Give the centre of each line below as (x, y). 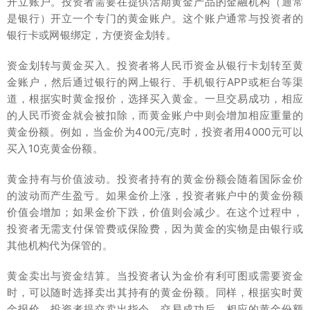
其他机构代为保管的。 (60, 245)
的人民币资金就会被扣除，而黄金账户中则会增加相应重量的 (155, 115)
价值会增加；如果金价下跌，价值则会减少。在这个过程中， (155, 212)
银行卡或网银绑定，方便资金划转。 (92, 35)
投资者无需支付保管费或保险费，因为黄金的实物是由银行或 (155, 229)
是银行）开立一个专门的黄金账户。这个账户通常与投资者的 (155, 18)
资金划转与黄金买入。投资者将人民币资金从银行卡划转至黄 (155, 65)
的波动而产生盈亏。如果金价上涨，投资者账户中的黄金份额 (155, 195)
